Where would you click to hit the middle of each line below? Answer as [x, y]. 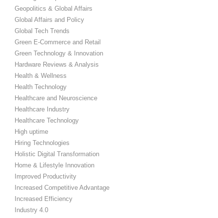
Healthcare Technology [47, 120]
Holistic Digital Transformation [57, 154]
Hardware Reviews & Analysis [57, 64]
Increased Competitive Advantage [62, 187]
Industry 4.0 [31, 210]
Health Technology [41, 87]
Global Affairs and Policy [49, 19]
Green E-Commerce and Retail [58, 42]
